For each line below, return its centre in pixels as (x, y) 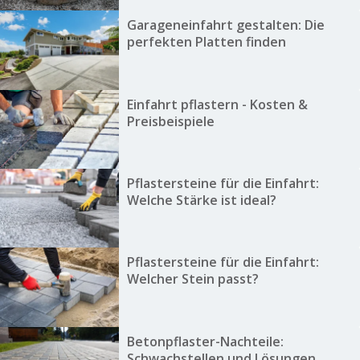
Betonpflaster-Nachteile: (205, 341)
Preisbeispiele (170, 121)
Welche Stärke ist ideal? (201, 200)
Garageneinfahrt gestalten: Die (225, 25)
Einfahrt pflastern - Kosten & (217, 104)
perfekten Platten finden (206, 42)
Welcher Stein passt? (192, 279)
